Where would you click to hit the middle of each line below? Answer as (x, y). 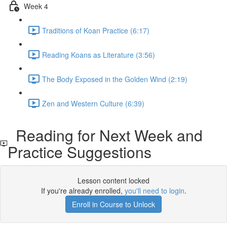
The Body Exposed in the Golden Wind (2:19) (115, 79)
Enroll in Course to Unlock (113, 204)
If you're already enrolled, (83, 191)
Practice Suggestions (80, 152)
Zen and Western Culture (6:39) (93, 103)
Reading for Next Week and (105, 135)
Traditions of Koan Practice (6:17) (96, 30)
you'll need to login (154, 191)
